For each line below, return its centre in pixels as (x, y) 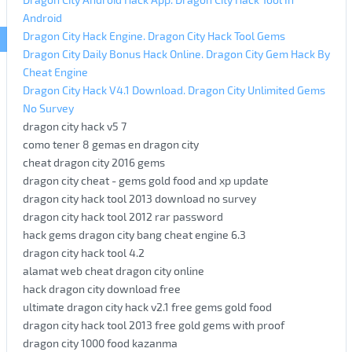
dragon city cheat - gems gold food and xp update (145, 180)
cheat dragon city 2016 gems (93, 162)
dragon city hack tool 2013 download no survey (139, 198)
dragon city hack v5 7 (74, 126)
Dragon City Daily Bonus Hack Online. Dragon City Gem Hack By (176, 53)
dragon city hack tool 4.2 (83, 252)
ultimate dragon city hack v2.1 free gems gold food (147, 306)
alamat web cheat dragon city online (113, 270)
